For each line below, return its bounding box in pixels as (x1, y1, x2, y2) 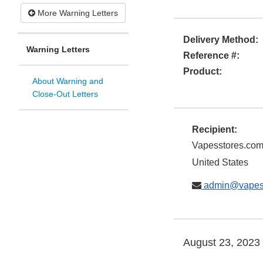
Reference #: (183, 50, 240, 61)
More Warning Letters (35, 8, 118, 18)
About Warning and (32, 76, 103, 86)
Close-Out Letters (32, 89, 98, 99)
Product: (183, 66, 222, 77)
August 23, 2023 (183, 237, 260, 249)
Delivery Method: (183, 35, 258, 45)
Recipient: (192, 124, 237, 135)
